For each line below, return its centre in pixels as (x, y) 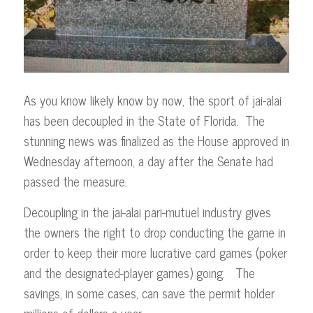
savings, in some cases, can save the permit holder (149, 293)
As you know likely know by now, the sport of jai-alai (152, 100)
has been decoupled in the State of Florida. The (144, 121)
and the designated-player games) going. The (139, 273)
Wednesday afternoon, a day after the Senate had (148, 161)
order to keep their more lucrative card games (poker (155, 253)
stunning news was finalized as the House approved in (156, 141)
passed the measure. (75, 181)
